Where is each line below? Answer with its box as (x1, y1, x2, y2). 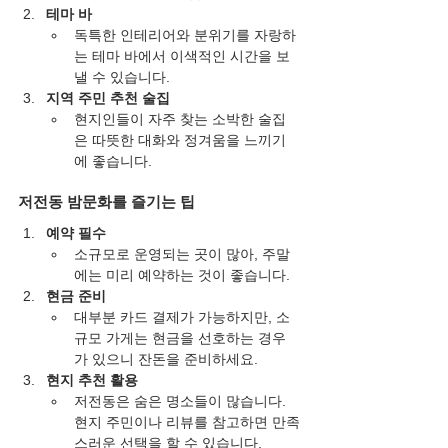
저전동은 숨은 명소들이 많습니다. (74, 393, 290, 410)
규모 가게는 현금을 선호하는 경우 (74, 330, 286, 347)
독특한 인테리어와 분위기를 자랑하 (74, 27, 296, 44)
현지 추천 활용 (46, 372, 138, 389)
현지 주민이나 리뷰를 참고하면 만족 (74, 414, 300, 431)
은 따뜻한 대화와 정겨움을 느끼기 (74, 132, 286, 149)
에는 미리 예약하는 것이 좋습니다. (74, 267, 290, 284)
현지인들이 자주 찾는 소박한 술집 (74, 111, 286, 128)
